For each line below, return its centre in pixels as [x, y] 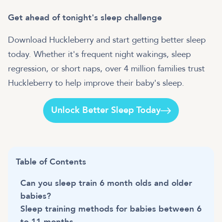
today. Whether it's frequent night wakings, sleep [99, 54]
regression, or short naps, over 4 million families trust [106, 68]
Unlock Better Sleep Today [106, 110]
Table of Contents [51, 162]
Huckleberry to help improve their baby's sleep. [96, 83]
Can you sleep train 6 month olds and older [106, 183]
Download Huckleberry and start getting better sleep [107, 40]
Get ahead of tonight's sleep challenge [85, 17]
